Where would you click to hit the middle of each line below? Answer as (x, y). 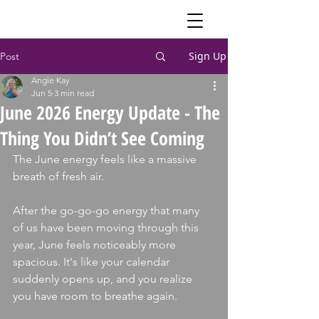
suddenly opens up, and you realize (104, 279)
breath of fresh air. (60, 176)
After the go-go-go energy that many (108, 210)
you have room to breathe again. (95, 296)
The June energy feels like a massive (106, 159)
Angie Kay (51, 80)
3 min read (74, 93)
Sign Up (208, 56)
